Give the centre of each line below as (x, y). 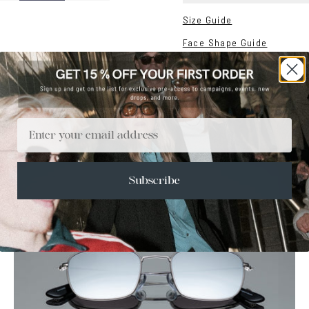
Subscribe (154, 181)
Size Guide (207, 19)
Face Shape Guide (225, 43)
